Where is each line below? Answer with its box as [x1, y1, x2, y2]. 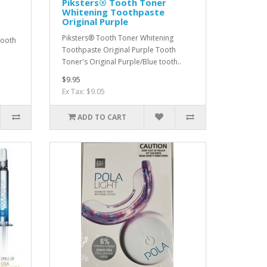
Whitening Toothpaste [62, 6, 165, 18]
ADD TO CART [77, 112, 126, 122]
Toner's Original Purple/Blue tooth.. [62, 57, 182, 67]
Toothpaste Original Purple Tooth [62, 45, 176, 55]
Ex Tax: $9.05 [62, 86, 105, 97]
